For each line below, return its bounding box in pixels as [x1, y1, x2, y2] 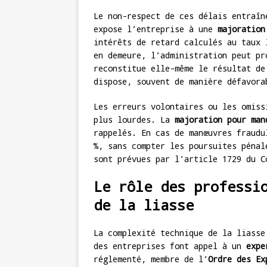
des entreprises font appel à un [94, 240, 246, 252]
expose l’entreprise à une [94, 23, 218, 35]
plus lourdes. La [94, 114, 175, 126]
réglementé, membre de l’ [94, 253, 208, 265]
